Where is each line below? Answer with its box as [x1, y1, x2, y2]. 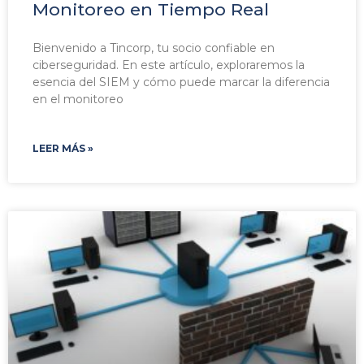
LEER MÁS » [32, 142, 93, 155]
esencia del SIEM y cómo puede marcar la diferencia [32, 75, 330, 90]
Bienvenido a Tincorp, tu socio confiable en [32, 41, 275, 56]
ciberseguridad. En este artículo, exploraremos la [32, 58, 305, 73]
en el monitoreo [32, 92, 123, 107]
